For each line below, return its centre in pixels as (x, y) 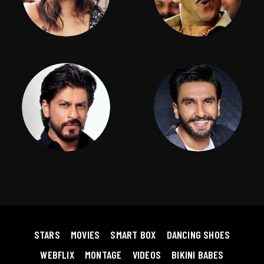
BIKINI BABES (198, 255)
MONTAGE (103, 255)
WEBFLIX (57, 255)
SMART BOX (133, 235)
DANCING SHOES (198, 235)
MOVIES (85, 235)
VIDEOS (146, 255)
